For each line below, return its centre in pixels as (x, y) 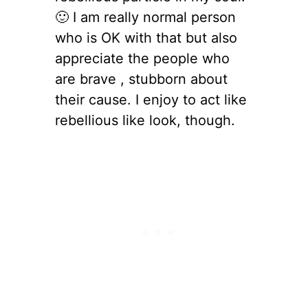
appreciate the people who (142, 58)
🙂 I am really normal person (145, 17)
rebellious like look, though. (145, 120)
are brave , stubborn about (141, 79)
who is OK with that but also (146, 37)
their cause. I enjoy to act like (151, 99)
